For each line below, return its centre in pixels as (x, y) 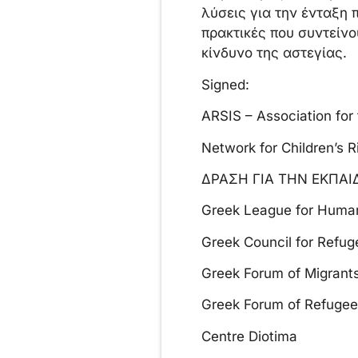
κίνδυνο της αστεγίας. (274, 53)
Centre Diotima (249, 336)
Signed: (225, 84)
